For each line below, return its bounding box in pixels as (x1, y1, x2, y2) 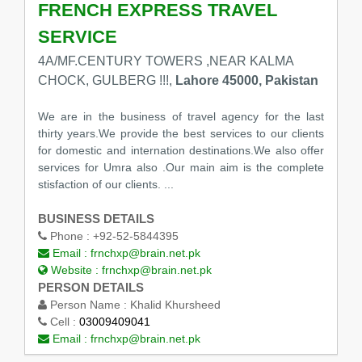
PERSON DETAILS (37, 280, 144, 295)
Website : (47, 263, 102, 277)
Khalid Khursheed (129, 298, 221, 312)
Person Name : (46, 298, 130, 312)
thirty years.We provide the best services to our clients (37, 127, 325, 141)
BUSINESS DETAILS (37, 212, 154, 226)
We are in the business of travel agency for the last (37, 110, 325, 124)
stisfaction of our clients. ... (37, 178, 174, 192)
